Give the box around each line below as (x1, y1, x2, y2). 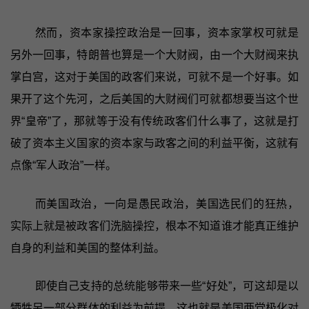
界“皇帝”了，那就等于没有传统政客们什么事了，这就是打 (10, 114, 299, 127)
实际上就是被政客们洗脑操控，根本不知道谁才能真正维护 (10, 219, 299, 232)
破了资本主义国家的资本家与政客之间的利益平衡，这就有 (10, 137, 299, 149)
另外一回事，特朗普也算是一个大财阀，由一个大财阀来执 (10, 48, 299, 61)
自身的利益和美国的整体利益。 (10, 241, 165, 254)
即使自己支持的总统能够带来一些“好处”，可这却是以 (34, 280, 299, 292)
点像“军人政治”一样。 (10, 159, 117, 171)
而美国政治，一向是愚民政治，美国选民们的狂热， (34, 197, 299, 210)
